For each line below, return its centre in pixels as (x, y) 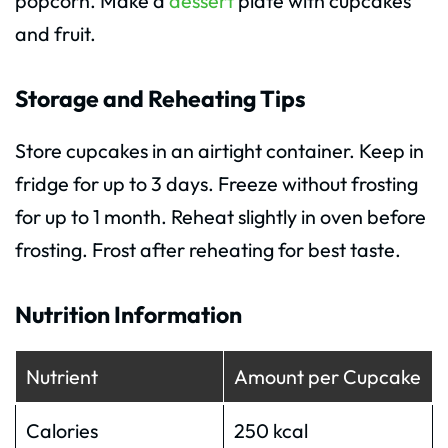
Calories (61, 430)
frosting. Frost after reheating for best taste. (208, 249)
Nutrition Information (128, 314)
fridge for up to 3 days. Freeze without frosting (216, 183)
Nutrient (61, 376)
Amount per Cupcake (327, 376)
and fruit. (55, 34)
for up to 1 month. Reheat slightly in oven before (220, 216)
